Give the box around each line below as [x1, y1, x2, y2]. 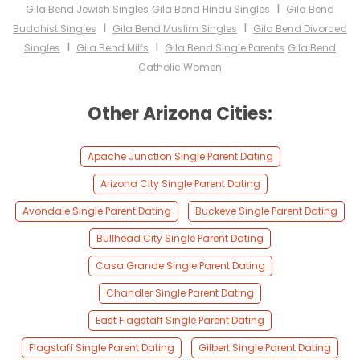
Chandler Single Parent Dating [106, 286, 254, 301]
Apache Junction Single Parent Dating [87, 149, 273, 164]
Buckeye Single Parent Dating [195, 204, 337, 219]
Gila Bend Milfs [76, 41, 149, 55]
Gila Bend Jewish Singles [26, 2, 149, 17]
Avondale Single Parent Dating [22, 204, 171, 219]
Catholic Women [138, 60, 222, 75]
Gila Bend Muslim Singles [112, 22, 237, 36]
